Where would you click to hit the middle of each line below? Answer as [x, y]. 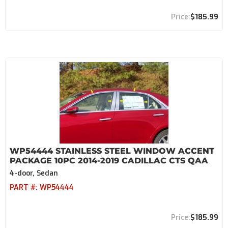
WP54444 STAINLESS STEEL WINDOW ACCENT [112, 151]
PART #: [25, 188]
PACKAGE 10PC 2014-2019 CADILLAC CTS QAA [109, 161]
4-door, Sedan [34, 173]
